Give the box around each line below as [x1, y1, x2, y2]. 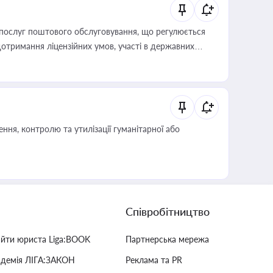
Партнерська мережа [126, 234, 209, 244]
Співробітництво [126, 205, 210, 218]
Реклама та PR [126, 255, 182, 265]
